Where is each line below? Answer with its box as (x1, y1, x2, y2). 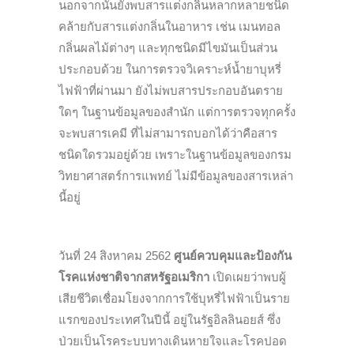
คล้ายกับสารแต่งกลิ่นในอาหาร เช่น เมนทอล (58, 20, 281, 34)
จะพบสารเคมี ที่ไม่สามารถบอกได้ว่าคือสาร (58, 126, 277, 141)
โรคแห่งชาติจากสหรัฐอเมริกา (58, 270, 209, 284)
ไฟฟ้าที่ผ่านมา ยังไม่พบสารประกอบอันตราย (58, 84, 283, 98)
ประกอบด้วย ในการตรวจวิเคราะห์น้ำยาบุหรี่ (58, 62, 281, 77)
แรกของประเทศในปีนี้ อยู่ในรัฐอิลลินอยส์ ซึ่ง (58, 313, 281, 327)
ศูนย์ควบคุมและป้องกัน (174, 249, 292, 263)
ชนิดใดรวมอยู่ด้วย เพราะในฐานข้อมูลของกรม (58, 148, 292, 162)
